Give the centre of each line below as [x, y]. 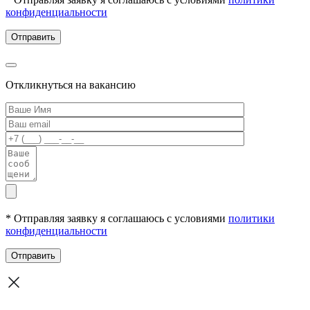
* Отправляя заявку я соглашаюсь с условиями [117, 218]
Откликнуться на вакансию [71, 84]
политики [252, 218]
